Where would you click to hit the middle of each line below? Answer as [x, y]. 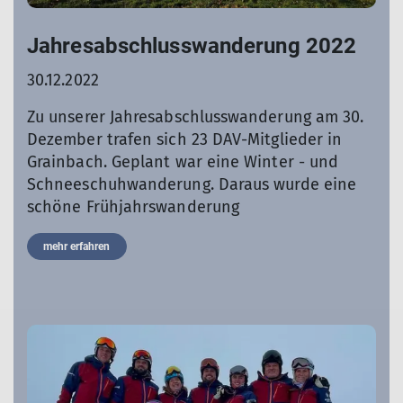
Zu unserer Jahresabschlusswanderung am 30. [196, 117]
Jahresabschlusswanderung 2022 [192, 46]
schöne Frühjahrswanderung [134, 207]
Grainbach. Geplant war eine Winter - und [183, 162]
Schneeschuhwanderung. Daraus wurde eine [192, 185]
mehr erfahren [77, 247]
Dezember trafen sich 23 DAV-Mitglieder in [185, 140]
